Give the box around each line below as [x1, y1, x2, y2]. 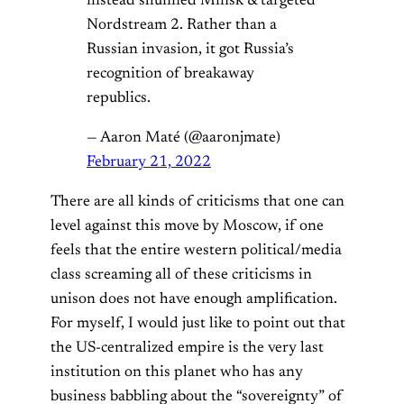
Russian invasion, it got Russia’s [87, 41, 294, 58]
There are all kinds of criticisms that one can [50, 193, 344, 210]
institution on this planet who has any [50, 363, 303, 381]
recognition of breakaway [87, 65, 254, 82]
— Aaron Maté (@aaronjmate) [87, 129, 280, 146]
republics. [87, 89, 151, 106]
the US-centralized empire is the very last [50, 339, 324, 356]
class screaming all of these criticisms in [50, 266, 312, 283]
